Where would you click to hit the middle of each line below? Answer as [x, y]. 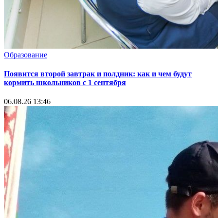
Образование [26, 54]
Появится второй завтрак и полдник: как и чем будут [98, 73]
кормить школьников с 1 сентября [65, 82]
